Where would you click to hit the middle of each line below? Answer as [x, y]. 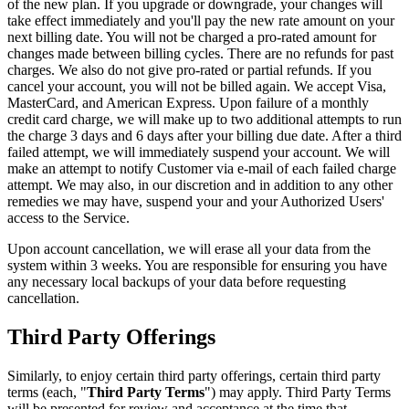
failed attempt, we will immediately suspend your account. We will [199, 152]
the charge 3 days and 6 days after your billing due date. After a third [204, 136]
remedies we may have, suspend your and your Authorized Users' [196, 202]
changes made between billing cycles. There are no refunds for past [200, 54]
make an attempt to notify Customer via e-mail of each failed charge [202, 169]
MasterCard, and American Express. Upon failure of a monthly [188, 103]
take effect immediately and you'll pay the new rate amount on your [201, 21]
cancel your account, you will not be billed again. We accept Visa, [197, 87]
